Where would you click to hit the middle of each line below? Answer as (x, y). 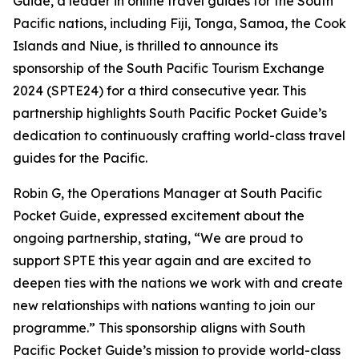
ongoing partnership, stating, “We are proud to (158, 238)
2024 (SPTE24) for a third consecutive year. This (159, 91)
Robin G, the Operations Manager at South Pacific (167, 193)
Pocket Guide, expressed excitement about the (159, 216)
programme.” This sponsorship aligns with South (159, 328)
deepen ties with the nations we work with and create (178, 283)
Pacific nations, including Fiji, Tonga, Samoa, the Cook (179, 23)
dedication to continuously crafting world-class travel (179, 135)
